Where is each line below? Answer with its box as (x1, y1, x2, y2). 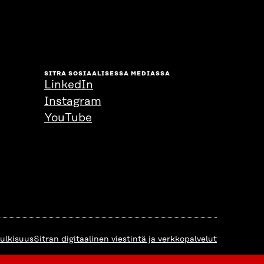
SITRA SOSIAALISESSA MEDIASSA (44, 70, 170, 78)
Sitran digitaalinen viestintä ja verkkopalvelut (34, 235, 217, 245)
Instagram (44, 95, 101, 108)
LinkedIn (44, 79, 93, 92)
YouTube (44, 112, 92, 125)
